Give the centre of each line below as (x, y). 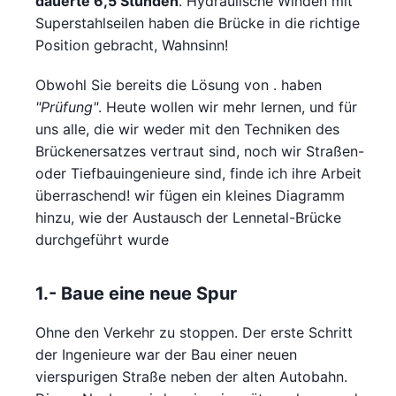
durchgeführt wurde (102, 240)
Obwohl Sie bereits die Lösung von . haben (179, 85)
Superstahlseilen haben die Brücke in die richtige (198, 23)
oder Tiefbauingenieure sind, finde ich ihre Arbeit (198, 174)
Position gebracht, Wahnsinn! (132, 46)
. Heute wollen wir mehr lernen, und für (228, 107)
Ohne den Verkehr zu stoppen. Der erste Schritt (194, 333)
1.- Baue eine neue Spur (136, 294)
